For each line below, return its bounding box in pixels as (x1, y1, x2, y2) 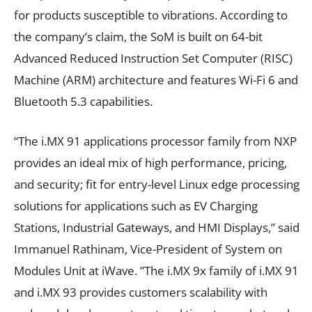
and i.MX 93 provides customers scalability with (14, 283, 267, 300)
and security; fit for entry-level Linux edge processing (14, 175, 299, 192)
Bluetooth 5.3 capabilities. (14, 93, 153, 109)
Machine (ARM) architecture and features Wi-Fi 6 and (14, 71, 298, 88)
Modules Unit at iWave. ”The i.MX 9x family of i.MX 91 (14, 262, 299, 279)
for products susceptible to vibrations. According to (14, 6, 288, 23)
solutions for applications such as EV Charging (14, 197, 258, 214)
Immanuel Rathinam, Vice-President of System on (14, 240, 282, 257)
